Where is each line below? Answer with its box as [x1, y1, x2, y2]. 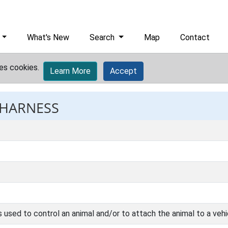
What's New [27, 33, 70, 42]
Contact [180, 33, 210, 42]
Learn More [50, 66, 91, 76]
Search [90, 33, 117, 42]
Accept [110, 66, 137, 76]
